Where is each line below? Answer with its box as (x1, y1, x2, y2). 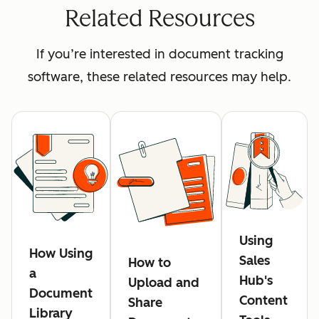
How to (128, 254, 171, 271)
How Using (29, 245, 93, 261)
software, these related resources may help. (28, 68, 291, 85)
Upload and (128, 274, 199, 291)
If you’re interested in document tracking (36, 46, 283, 62)
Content (239, 293, 288, 308)
